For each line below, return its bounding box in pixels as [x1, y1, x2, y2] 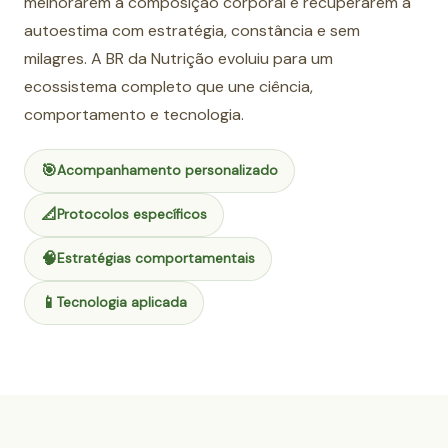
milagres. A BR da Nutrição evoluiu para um [24, 48, 333, 70]
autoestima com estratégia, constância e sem [24, 20, 360, 42]
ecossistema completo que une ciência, [24, 76, 313, 98]
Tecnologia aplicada [57, 294, 187, 312]
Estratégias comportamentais [57, 250, 255, 268]
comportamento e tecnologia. [24, 104, 244, 126]
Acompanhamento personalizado [57, 162, 278, 180]
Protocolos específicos [57, 206, 207, 224]
